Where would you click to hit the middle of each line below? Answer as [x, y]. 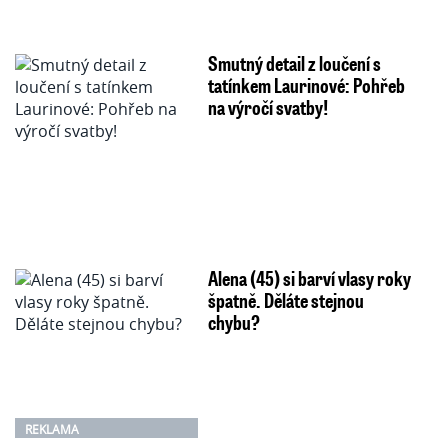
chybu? [233, 322]
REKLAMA [52, 429]
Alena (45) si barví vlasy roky [309, 278]
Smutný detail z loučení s [294, 62]
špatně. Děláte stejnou [285, 300]
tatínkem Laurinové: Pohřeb [306, 84]
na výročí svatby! [267, 106]
